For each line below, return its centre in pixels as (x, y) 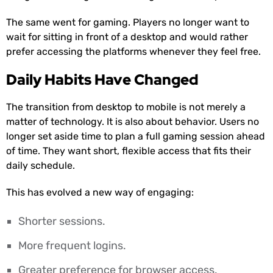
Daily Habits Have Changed (102, 80)
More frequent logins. (72, 246)
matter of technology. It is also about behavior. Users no (133, 122)
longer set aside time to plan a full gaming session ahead (136, 136)
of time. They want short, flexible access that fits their (129, 151)
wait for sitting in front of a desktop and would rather (127, 37)
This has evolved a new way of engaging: (100, 193)
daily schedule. (41, 166)
